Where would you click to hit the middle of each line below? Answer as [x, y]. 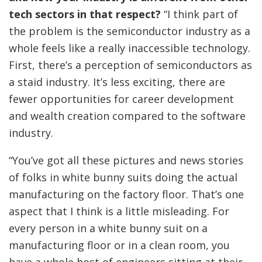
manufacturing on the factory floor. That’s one [126, 194]
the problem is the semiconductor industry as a [130, 31]
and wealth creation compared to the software [127, 116]
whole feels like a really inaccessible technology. [130, 48]
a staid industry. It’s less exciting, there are [117, 82]
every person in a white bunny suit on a [108, 228]
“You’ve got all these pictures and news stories [126, 161]
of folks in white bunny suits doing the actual [123, 177]
